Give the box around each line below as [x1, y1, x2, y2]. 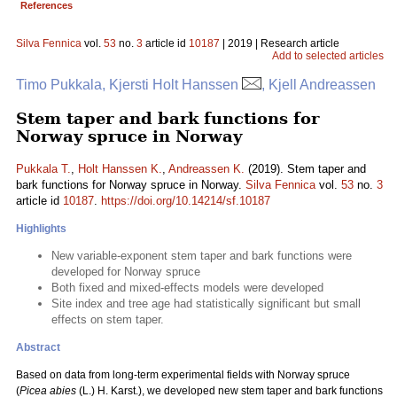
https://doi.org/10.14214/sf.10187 [101, 194, 270, 207]
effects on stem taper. [51, 313, 164, 326]
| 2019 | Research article [220, 37, 339, 50]
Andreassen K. [168, 162, 245, 175]
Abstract [16, 341, 60, 354]
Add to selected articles [271, 50, 384, 62]
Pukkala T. [16, 162, 71, 175]
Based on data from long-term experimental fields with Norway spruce [16, 369, 350, 381]
